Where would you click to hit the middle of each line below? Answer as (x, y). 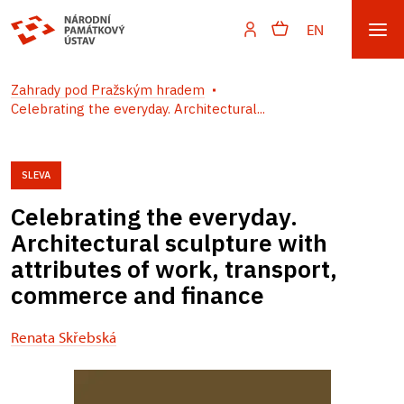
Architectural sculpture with (169, 243)
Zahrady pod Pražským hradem (108, 90)
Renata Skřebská (64, 337)
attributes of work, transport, (174, 269)
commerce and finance (138, 295)
